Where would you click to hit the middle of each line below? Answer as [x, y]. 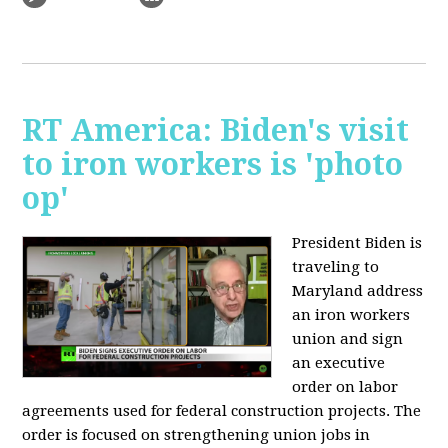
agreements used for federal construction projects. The [222, 411]
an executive [339, 363]
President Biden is [357, 243]
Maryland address [358, 291]
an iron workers [351, 315]
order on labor [345, 387]
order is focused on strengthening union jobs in [196, 435]
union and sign [348, 339]
